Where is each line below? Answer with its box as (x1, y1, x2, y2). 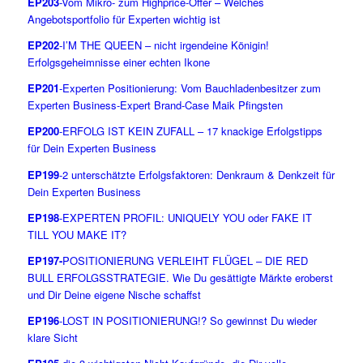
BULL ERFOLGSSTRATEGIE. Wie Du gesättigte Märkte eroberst (27, 269, 333, 285)
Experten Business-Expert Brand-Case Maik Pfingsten (27, 97, 283, 113)
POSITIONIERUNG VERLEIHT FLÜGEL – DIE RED (62, 252, 308, 268)
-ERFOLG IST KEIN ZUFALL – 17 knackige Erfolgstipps (58, 123, 322, 139)
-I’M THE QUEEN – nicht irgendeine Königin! (58, 37, 269, 53)
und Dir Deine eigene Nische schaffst (27, 286, 201, 302)
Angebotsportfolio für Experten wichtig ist (27, 11, 220, 28)
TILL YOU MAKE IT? (27, 226, 126, 242)
